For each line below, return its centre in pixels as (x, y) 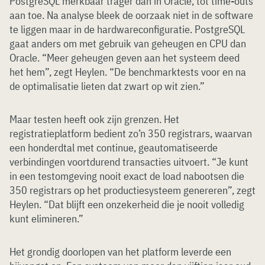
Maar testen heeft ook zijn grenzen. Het (94, 119)
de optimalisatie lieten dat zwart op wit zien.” (107, 86)
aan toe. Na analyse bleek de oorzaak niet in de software (131, 15)
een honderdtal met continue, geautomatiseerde (114, 148)
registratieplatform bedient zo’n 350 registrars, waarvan (131, 134)
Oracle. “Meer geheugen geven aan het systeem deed (125, 58)
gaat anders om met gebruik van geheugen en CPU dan (128, 44)
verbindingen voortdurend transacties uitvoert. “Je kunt (129, 162)
